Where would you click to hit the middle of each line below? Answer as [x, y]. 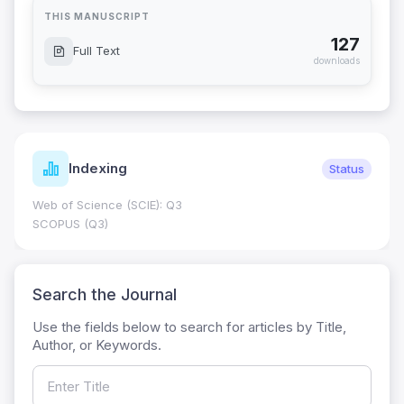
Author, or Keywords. [97, 345]
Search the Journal [105, 295]
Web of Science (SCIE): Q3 [107, 205]
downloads [337, 61]
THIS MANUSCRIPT [97, 17]
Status [347, 168]
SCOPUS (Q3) [70, 224]
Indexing [98, 169]
